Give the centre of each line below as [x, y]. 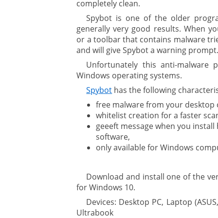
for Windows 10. [106, 188]
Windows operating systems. [129, 76]
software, [113, 137]
